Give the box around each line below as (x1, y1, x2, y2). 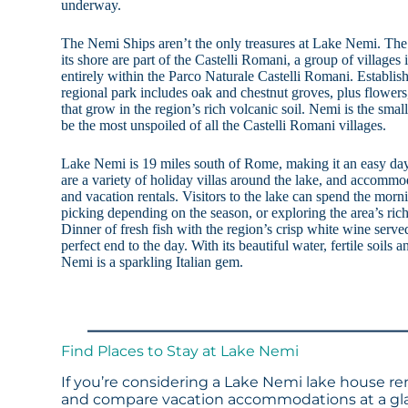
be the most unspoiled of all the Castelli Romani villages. (61, 117, 387, 134)
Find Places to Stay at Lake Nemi (61, 342, 300, 361)
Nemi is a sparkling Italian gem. (61, 254, 244, 270)
